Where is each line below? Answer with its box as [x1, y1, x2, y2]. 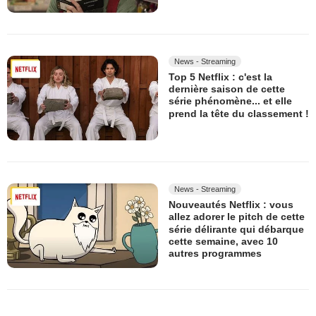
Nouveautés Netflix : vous [169, 199, 293, 211]
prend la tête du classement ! [169, 107, 309, 119]
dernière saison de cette [169, 83, 285, 95]
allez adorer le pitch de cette [169, 211, 305, 223]
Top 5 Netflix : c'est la [169, 71, 272, 83]
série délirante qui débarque [169, 224, 304, 235]
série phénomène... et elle [169, 95, 292, 107]
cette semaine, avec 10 [169, 236, 278, 248]
